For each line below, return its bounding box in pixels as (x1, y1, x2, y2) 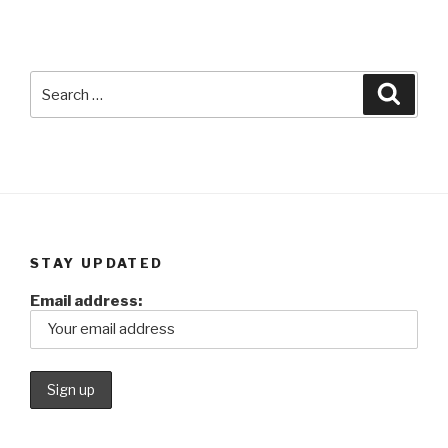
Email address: (30, 291, 142, 310)
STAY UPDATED (30, 255, 164, 272)
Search (29, 73, 84, 92)
